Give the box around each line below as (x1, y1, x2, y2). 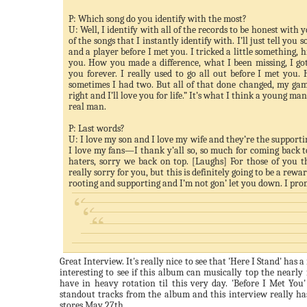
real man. (69, 101, 106, 112)
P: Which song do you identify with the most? (69, 13, 247, 25)
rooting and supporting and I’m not (69, 177, 210, 189)
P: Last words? (69, 123, 125, 134)
